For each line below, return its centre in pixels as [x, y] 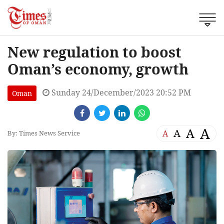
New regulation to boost [94, 51]
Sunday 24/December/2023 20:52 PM [120, 92]
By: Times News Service [44, 133]
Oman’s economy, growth [98, 68]
